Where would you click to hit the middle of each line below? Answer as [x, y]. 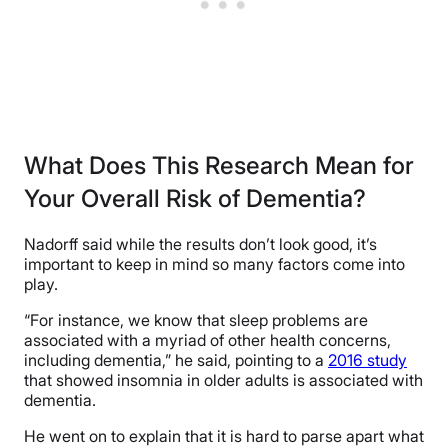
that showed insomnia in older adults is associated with [223, 380]
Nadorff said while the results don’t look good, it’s [200, 244]
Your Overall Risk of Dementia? [195, 198]
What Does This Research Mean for [219, 165]
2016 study [367, 360]
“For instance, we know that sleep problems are [196, 320]
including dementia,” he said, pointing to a [176, 360]
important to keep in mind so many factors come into [214, 264]
